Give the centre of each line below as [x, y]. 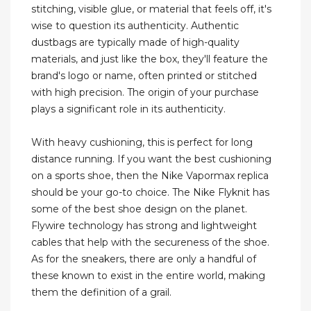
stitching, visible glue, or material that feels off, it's [151, 9]
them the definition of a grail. [101, 293]
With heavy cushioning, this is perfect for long [142, 143]
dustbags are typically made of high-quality [135, 43]
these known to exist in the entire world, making [148, 276]
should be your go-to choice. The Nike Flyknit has [150, 193]
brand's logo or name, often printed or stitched [144, 76]
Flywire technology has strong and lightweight [144, 226]
